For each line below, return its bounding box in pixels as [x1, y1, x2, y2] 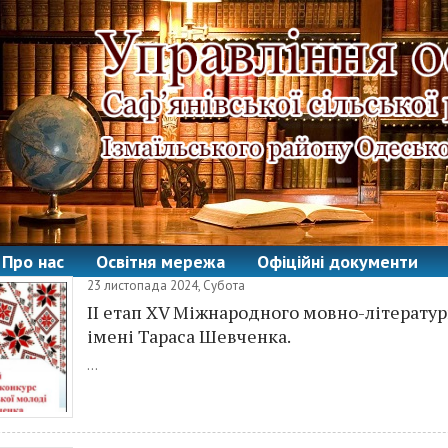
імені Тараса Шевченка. [87, 324, 291, 348]
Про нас [2, 250, 64, 273]
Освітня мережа [96, 250, 225, 273]
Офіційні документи [257, 250, 418, 273]
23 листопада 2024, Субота [87, 277, 245, 294]
